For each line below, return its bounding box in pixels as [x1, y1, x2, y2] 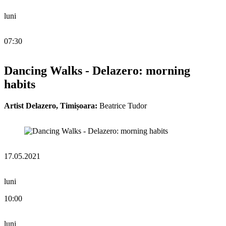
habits [4, 78, 35, 91]
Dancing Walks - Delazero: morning [4, 64, 190, 78]
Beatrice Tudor [97, 101, 147, 110]
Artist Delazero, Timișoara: [4, 101, 97, 110]
